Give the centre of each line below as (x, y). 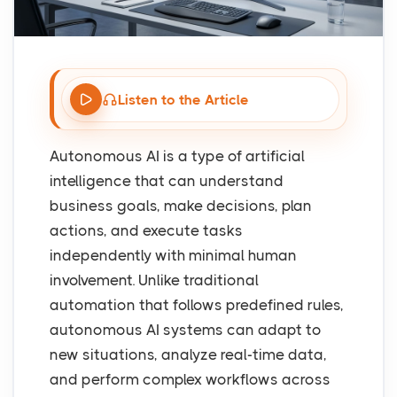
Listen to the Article (183, 99)
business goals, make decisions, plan (181, 206)
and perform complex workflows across (190, 380)
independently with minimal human (173, 256)
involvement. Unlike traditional (154, 280)
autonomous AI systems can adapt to (186, 330)
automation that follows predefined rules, (197, 305)
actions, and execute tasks (146, 231)
